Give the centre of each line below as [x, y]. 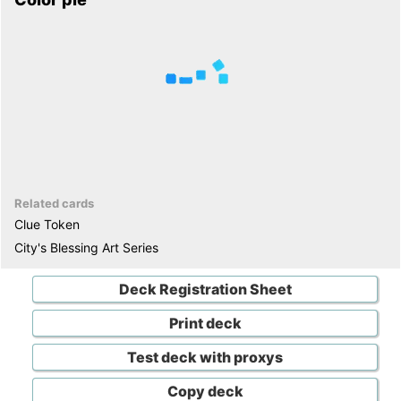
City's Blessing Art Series [86, 247]
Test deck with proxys [205, 357]
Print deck [205, 323]
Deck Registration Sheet [205, 289]
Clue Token [47, 224]
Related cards [54, 203]
